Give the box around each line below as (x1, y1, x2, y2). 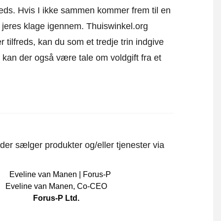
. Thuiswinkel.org (81, 21, 148, 32)
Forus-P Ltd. (33, 194, 79, 203)
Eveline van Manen (5, 182, 73, 191)
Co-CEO (76, 182, 107, 191)
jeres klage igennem (1, 21, 81, 32)
